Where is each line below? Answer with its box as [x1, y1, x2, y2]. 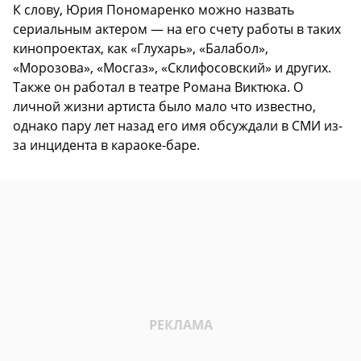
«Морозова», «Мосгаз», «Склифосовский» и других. [13, 59, 331, 77]
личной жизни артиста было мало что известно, [13, 98, 316, 116]
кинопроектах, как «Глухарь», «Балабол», [13, 39, 268, 58]
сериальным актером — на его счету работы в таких [13, 20, 341, 39]
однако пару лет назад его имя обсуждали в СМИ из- [13, 117, 342, 135]
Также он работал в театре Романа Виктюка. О [13, 78, 303, 97]
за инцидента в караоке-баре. [13, 136, 200, 155]
